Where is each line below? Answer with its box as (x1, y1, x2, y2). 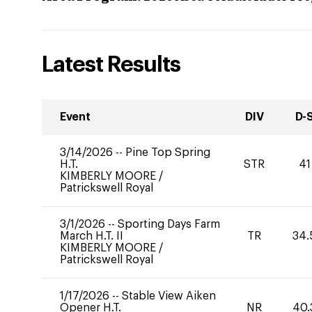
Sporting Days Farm (118, 219, 220, 230)
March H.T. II (60, 231, 123, 242)
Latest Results (42, 54, 180, 76)
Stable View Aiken (122, 290, 216, 302)
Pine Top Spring (125, 147, 210, 158)
